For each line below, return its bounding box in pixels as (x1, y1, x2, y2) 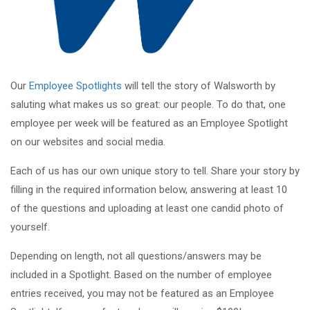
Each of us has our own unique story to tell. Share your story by (10, 165, 300, 178)
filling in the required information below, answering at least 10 (10, 183, 287, 197)
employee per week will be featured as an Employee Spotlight (10, 117, 288, 130)
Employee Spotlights (29, 80, 122, 93)
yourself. (10, 221, 50, 234)
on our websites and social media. (10, 136, 165, 149)
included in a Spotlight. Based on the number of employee (10, 268, 272, 282)
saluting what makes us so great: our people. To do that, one (10, 98, 286, 111)
